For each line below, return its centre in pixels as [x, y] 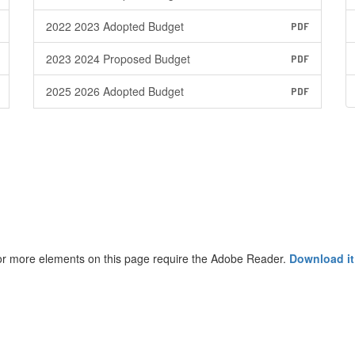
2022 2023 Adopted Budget [115, 26]
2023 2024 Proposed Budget [118, 59]
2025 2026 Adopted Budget [115, 91]
